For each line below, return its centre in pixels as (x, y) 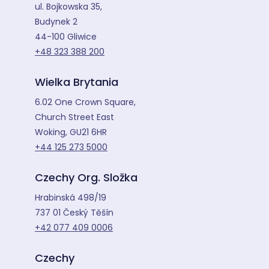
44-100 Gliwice (66, 37)
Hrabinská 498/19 (71, 198)
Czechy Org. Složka (86, 178)
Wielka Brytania (77, 82)
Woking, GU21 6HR (71, 132)
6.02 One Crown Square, (85, 102)
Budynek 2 (56, 22)
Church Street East (74, 117)
